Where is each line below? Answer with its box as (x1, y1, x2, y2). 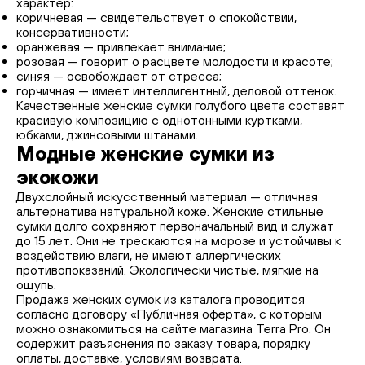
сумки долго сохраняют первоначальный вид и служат (16, 218, 334, 233)
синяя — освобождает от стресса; (16, 68, 222, 83)
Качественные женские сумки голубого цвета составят (16, 98, 345, 112)
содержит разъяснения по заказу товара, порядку (16, 336, 310, 350)
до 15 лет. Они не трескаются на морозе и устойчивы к (16, 233, 341, 248)
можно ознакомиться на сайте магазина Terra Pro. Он (16, 321, 331, 336)
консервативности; (16, 24, 129, 39)
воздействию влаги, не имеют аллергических (16, 248, 281, 262)
